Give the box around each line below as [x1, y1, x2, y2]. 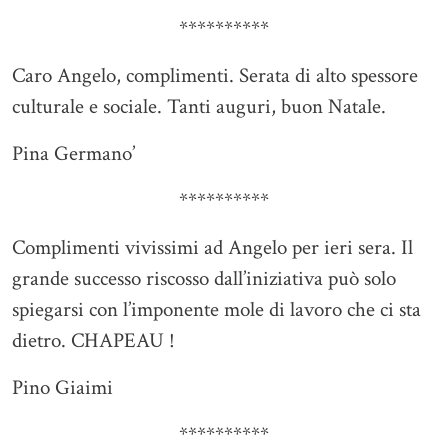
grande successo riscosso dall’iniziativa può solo [12, 265, 396, 293]
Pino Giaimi [12, 374, 113, 402]
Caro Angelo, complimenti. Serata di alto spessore [12, 62, 418, 90]
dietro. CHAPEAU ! [12, 327, 180, 355]
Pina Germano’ [12, 140, 135, 168]
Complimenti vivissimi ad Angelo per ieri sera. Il [12, 234, 413, 262]
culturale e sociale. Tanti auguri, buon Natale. [12, 93, 391, 121]
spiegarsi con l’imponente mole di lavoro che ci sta [12, 296, 421, 324]
